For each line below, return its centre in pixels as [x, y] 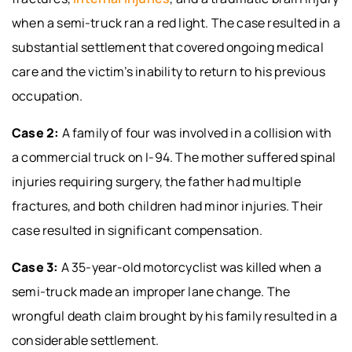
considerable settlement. [86, 341]
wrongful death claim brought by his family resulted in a [174, 316]
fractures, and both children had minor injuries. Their [168, 206]
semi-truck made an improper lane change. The [151, 292]
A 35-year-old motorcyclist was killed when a [190, 268]
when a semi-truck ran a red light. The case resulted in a [176, 23]
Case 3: [35, 268]
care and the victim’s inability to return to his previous [169, 72]
